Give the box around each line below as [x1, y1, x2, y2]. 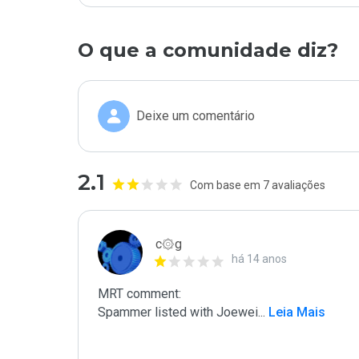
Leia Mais [265, 305, 325, 320]
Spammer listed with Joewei [98, 305, 258, 320]
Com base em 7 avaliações [190, 179, 325, 192]
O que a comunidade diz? [78, 38, 338, 62]
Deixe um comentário [136, 108, 255, 123]
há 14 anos [232, 252, 287, 265]
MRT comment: [98, 286, 181, 301]
